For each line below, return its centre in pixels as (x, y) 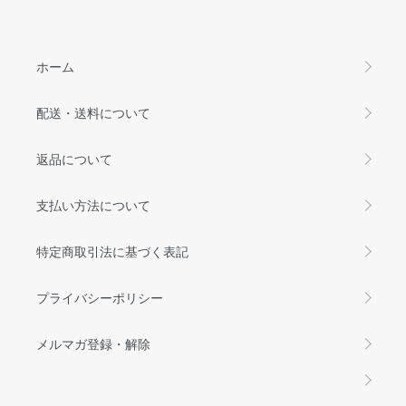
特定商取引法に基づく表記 (112, 251)
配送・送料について (93, 112)
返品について (74, 158)
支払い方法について (93, 204)
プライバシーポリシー (100, 297)
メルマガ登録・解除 (93, 343)
